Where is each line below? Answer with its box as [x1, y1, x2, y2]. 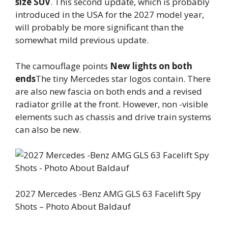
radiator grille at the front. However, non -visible [15, 98, 208, 110]
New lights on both [110, 60, 192, 72]
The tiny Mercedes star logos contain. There [36, 72, 211, 84]
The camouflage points [15, 60, 110, 72]
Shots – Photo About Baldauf [15, 200, 131, 212]
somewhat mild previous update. [15, 34, 149, 46]
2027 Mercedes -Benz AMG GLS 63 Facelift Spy [15, 187, 201, 199]
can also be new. [15, 123, 81, 135]
